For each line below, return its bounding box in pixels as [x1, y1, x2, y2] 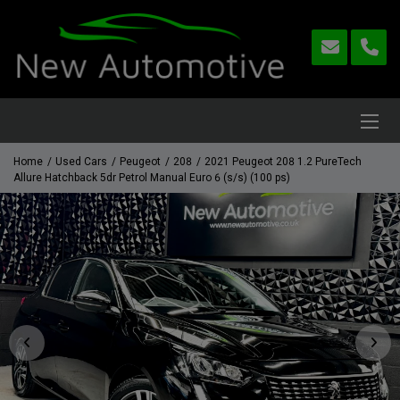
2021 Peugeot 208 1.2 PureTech [204, 155, 362, 169]
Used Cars [55, 155, 107, 169]
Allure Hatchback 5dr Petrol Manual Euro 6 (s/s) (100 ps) [13, 171, 290, 185]
